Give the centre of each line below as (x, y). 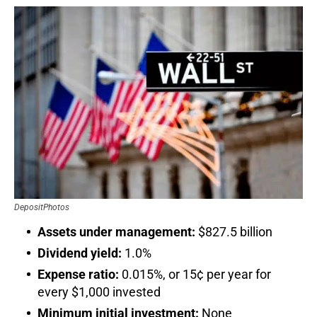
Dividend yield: (80, 253)
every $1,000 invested (99, 292)
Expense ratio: (78, 274)
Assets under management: (116, 231)
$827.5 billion (234, 231)
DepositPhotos (42, 207)
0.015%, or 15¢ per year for (195, 274)
